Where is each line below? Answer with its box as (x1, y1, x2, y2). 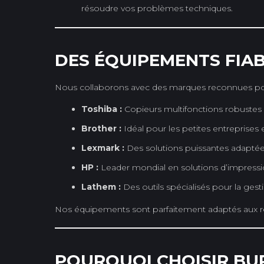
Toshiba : (81, 103, 122, 114)
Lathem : (81, 181, 121, 192)
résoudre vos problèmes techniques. (81, 2, 233, 14)
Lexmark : (81, 142, 124, 153)
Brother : (81, 123, 121, 134)
